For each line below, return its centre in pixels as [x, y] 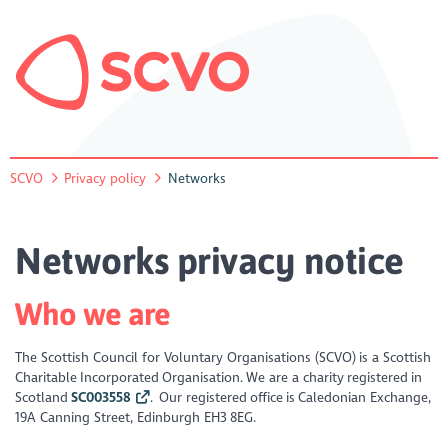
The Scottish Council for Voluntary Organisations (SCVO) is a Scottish [223, 357]
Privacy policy [105, 178]
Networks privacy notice [209, 260]
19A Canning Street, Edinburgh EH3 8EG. [136, 417]
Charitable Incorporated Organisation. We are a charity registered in [219, 377]
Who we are [93, 314]
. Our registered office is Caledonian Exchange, [290, 397]
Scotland [43, 397]
